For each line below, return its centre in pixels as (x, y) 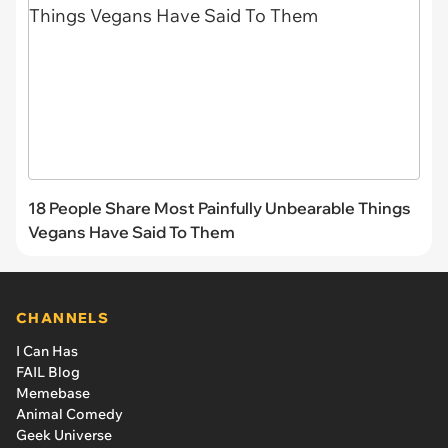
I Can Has (47, 350)
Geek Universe (64, 434)
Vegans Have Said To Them (131, 231)
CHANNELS (63, 317)
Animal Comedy (69, 413)
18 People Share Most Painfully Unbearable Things (219, 207)
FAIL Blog (48, 371)
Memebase (53, 392)
